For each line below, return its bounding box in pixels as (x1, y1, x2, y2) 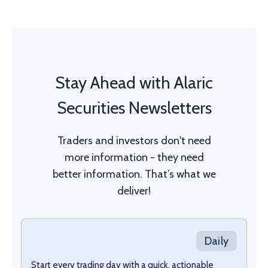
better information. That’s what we (52, 167, 216, 181)
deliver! (117, 184, 151, 197)
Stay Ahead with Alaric (55, 72, 213, 93)
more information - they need (64, 150, 204, 164)
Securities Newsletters (56, 97, 212, 118)
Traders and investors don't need (57, 133, 211, 147)
